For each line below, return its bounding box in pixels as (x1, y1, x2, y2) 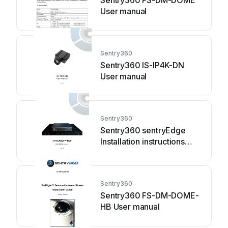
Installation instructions (100, 136, 185, 147)
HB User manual (100, 202, 160, 212)
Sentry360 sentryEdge (100, 125, 186, 135)
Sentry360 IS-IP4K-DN (100, 60, 184, 70)
